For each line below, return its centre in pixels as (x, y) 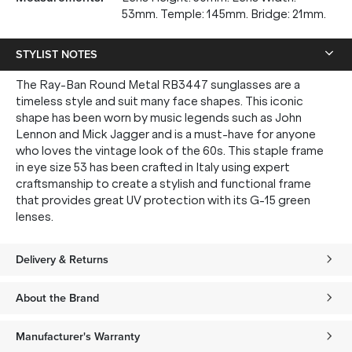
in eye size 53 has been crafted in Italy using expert (153, 167)
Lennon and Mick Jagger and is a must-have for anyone (166, 134)
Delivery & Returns (62, 259)
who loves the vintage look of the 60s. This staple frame (170, 151)
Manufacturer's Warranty (78, 336)
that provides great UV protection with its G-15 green (163, 200)
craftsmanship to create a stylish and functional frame (163, 184)
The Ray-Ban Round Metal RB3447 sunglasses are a (158, 85)
